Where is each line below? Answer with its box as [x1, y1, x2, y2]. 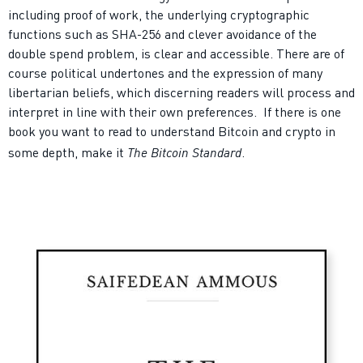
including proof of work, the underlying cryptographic [8, 10, 310, 23]
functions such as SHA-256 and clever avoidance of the [8, 29, 317, 42]
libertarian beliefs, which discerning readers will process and [8, 88, 355, 100]
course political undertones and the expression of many [8, 68, 322, 81]
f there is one [267, 107, 341, 120]
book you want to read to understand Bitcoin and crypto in [8, 126, 335, 139]
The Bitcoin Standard [127, 143, 241, 160]
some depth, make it [8, 147, 127, 160]
